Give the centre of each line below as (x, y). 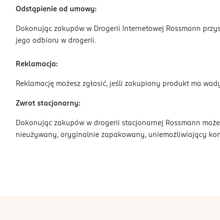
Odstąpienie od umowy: (56, 9)
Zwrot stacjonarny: (48, 104)
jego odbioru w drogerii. (56, 41)
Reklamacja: (37, 64)
